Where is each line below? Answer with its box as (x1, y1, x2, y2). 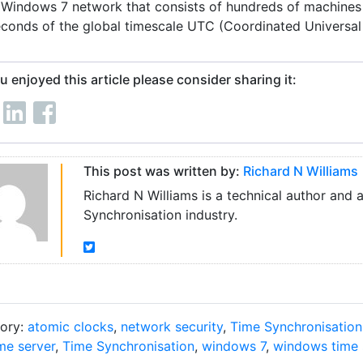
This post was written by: (83, 163, 243, 179)
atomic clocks (28, 318, 113, 335)
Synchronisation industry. (83, 207, 237, 223)
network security (121, 318, 223, 335)
